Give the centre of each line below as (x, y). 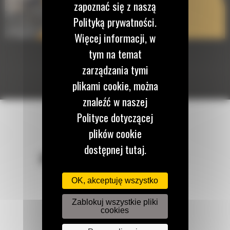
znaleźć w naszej (115, 101)
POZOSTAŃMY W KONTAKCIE (111, 159)
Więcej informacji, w (115, 37)
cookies (115, 210)
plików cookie (115, 133)
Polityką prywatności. (115, 22)
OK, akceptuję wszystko (115, 180)
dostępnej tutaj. (115, 149)
